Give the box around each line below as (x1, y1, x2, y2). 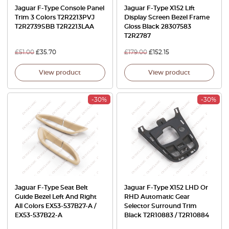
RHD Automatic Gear (124, 194, 190, 200)
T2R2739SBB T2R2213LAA (15, 23, 94, 30)
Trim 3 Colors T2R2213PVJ (15, 14, 95, 20)
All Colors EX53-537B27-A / (15, 203, 96, 209)
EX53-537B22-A (15, 212, 62, 218)
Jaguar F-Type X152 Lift (124, 5, 195, 11)
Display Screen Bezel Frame (124, 14, 210, 20)
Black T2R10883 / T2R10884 (124, 212, 209, 218)
